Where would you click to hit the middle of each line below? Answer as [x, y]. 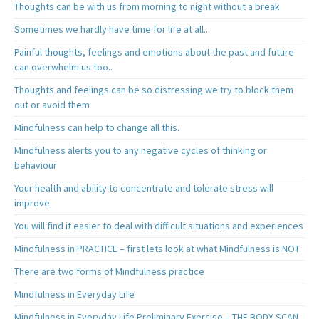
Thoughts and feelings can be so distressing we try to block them [154, 90]
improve [32, 203]
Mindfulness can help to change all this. [97, 128]
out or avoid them [52, 105]
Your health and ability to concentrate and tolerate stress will [144, 188]
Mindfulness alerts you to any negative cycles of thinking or [141, 151]
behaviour [36, 166]
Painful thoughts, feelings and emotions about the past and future [154, 52]
